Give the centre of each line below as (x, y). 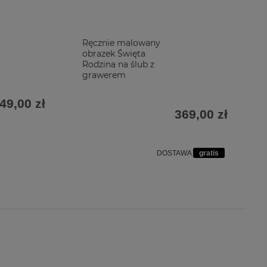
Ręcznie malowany (121, 43)
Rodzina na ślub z (118, 64)
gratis (209, 153)
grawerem (104, 75)
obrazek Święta (114, 54)
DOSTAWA (175, 153)
